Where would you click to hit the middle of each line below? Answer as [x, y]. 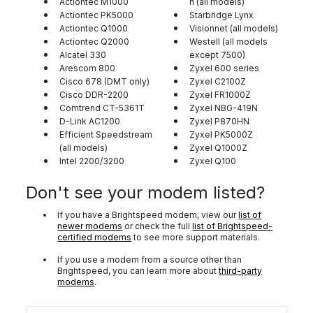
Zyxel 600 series [225, 68]
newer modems [90, 226]
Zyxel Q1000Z [219, 148]
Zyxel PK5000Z [221, 134]
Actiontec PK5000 [97, 15]
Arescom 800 [88, 68]
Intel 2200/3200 [92, 161]
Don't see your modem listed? [146, 192]
